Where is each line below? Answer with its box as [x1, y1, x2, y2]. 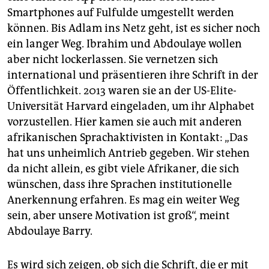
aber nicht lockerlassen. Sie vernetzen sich [7, 53, 218, 67]
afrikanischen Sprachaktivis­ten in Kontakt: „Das [7, 131, 248, 145]
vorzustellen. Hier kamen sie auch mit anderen [7, 115, 242, 129]
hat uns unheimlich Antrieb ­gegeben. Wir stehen [7, 147, 250, 160]
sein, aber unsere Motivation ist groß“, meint [7, 209, 230, 223]
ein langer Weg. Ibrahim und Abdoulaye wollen [7, 37, 242, 51]
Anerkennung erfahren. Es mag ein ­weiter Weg [7, 193, 240, 207]
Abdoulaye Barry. [7, 225, 92, 238]
